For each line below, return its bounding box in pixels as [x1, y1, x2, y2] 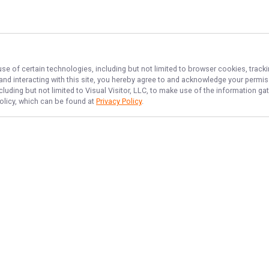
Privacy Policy [96, 97, 142, 106]
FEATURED [169, 208, 243, 223]
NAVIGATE [31, 208, 103, 223]
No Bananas [169, 235, 220, 247]
